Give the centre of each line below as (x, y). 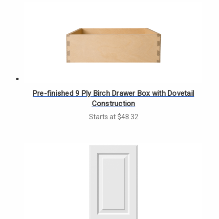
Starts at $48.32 (113, 117)
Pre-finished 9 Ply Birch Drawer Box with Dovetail (113, 93)
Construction (113, 103)
